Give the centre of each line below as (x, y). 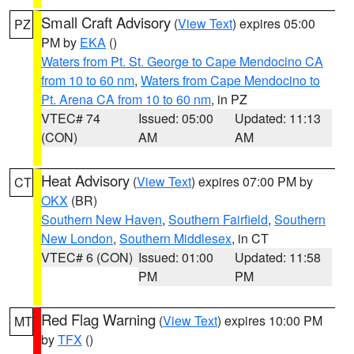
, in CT (250, 238)
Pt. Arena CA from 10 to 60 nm (126, 99)
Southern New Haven (102, 219)
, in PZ (229, 99)
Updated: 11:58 (278, 257)
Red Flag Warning (98, 319)
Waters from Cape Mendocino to (230, 80)
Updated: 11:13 (278, 118)
